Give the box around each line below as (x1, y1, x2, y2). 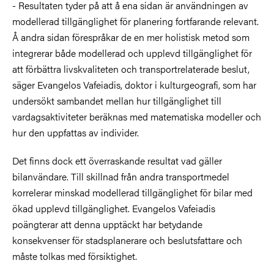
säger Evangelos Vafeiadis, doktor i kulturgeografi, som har (12, 77, 256, 92)
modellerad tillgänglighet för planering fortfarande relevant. (12, 13, 259, 28)
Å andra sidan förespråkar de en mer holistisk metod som (12, 29, 250, 44)
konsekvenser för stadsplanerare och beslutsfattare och (12, 232, 242, 247)
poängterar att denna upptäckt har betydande (12, 217, 202, 231)
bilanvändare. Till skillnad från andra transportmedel (12, 169, 229, 183)
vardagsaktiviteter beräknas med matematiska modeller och (12, 109, 261, 124)
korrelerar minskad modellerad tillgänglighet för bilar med (12, 185, 253, 199)
